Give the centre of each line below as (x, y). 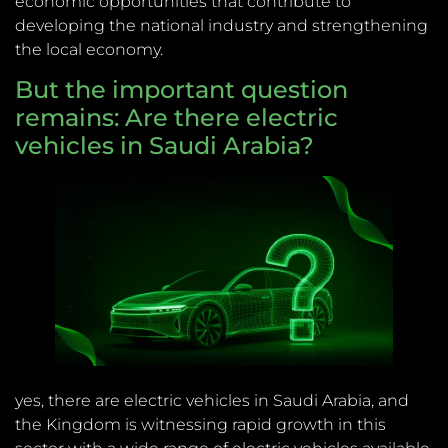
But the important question (181, 89)
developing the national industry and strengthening (221, 25)
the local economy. (89, 49)
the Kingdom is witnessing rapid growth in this (200, 425)
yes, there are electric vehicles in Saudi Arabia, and (212, 401)
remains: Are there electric (176, 117)
